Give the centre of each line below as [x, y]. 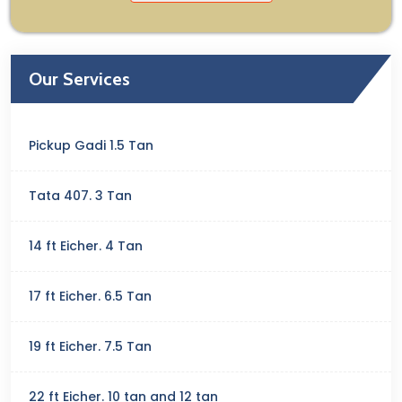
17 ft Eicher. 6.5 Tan [90, 296]
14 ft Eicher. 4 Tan [86, 246]
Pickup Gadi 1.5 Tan [91, 145]
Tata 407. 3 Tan [80, 196]
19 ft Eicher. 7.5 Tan [90, 346]
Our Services [79, 79]
